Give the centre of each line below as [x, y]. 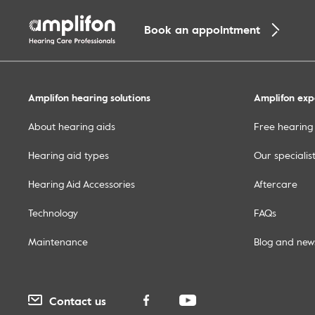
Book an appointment [202, 30]
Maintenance [58, 242]
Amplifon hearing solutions [89, 97]
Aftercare [276, 184]
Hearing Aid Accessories [82, 184]
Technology [53, 213]
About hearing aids [72, 126]
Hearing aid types [69, 155]
